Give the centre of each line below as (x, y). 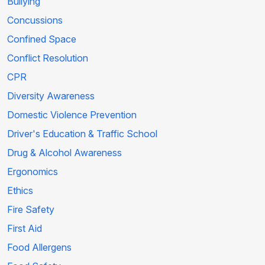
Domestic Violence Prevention (72, 114)
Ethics (20, 190)
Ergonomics (33, 171)
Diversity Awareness (51, 96)
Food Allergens (39, 247)
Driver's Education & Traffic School (82, 133)
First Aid (25, 228)
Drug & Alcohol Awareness (64, 152)
